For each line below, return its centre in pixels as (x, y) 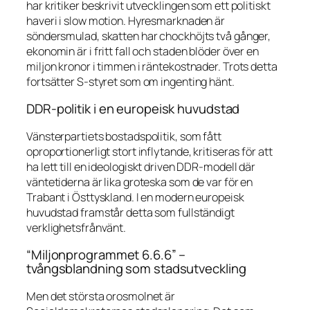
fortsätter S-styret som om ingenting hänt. (130, 81)
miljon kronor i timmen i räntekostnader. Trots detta (152, 66)
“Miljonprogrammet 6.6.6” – (106, 255)
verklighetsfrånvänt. (76, 227)
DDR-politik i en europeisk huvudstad (133, 109)
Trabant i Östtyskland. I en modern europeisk (135, 197)
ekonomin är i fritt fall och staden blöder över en (143, 51)
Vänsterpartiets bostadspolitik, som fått (124, 136)
